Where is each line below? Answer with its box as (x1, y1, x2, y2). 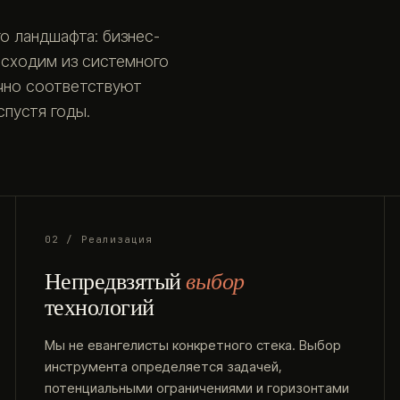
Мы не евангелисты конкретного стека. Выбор (45, 337, 341, 354)
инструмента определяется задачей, (45, 358, 282, 375)
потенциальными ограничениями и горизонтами (45, 379, 349, 396)
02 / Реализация (45, 233, 154, 246)
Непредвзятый (45, 267, 187, 296)
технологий (45, 293, 154, 321)
